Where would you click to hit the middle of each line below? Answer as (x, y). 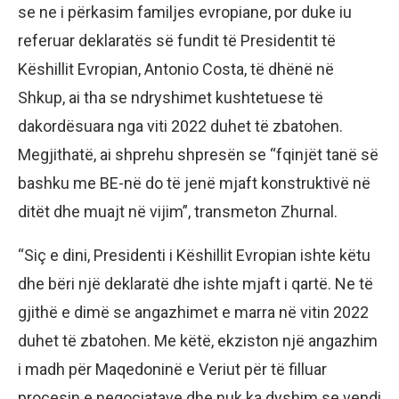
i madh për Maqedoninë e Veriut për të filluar (172, 370)
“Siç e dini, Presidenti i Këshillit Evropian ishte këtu (194, 256)
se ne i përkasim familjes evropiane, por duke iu (185, 12)
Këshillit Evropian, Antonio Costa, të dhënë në (176, 69)
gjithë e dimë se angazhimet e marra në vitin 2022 (193, 313)
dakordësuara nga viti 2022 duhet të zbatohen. (180, 126)
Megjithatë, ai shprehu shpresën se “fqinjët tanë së (198, 155)
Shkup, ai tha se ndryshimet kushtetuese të (171, 98)
